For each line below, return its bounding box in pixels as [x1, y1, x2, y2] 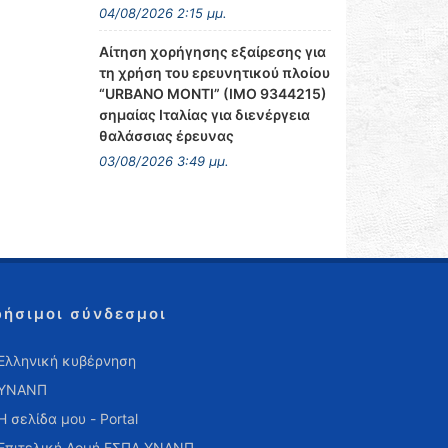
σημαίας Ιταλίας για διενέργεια [98, 106, 310, 123]
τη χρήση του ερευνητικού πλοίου [98, 64, 330, 81]
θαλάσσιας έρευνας [98, 127, 234, 144]
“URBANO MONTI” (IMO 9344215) [98, 85, 327, 102]
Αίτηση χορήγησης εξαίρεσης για [98, 43, 326, 60]
